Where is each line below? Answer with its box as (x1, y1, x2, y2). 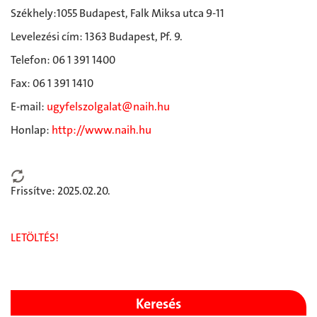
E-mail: (11, 98, 47, 114)
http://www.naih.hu (52, 122, 151, 137)
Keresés (136, 294, 181, 313)
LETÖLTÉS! (11, 229, 59, 245)
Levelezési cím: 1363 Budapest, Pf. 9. (11, 28, 183, 44)
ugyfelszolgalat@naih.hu (47, 98, 170, 114)
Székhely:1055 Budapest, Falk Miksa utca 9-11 (11, 5, 224, 21)
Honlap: (11, 122, 52, 137)
